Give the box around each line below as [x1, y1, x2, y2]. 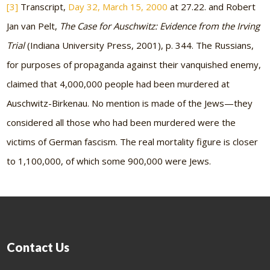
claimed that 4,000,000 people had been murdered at [7, 78, 230, 90]
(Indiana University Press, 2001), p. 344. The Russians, [25, 39, 254, 52]
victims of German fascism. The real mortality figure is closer [7, 136, 259, 148]
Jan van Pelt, [7, 20, 60, 33]
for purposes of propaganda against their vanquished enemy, [7, 58, 262, 71]
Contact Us [7, 240, 70, 255]
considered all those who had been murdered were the [7, 116, 236, 129]
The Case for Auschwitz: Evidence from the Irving [60, 20, 260, 33]
